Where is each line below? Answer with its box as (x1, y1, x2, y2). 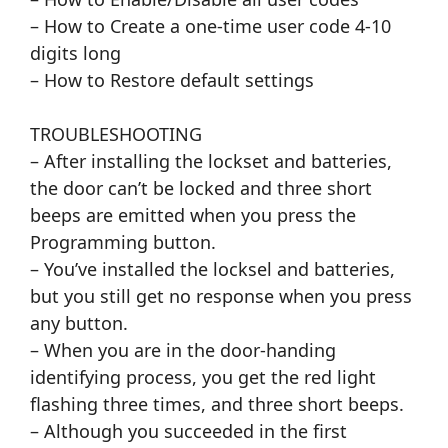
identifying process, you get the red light (30, 365, 376, 390)
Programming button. (30, 230, 216, 255)
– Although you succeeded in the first (30, 419, 347, 444)
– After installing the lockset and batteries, (30, 149, 392, 174)
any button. (30, 311, 128, 336)
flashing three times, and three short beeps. (30, 392, 404, 417)
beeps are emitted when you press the (30, 203, 356, 228)
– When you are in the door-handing (30, 338, 336, 363)
